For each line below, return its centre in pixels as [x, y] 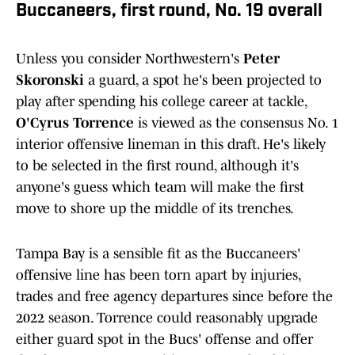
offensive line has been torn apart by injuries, [158, 275]
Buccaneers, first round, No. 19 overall [169, 12]
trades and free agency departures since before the [174, 297]
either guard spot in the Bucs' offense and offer [164, 340]
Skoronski [50, 80]
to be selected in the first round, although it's [157, 166]
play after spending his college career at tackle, [161, 102]
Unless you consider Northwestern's [130, 59]
